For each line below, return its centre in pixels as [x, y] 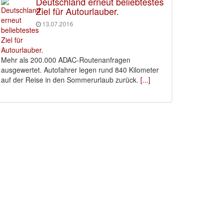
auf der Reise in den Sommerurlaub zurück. [70, 80]
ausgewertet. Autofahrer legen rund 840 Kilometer [80, 70]
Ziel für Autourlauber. [77, 11]
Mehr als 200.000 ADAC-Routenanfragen [66, 60]
